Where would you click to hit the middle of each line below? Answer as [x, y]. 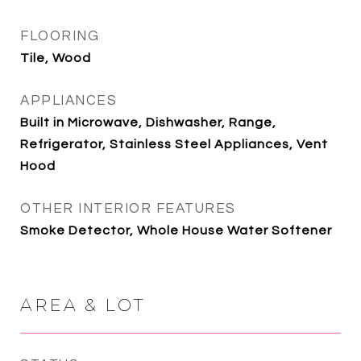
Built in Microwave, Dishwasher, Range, [148, 122]
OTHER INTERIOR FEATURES [128, 209]
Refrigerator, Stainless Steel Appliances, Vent [174, 144]
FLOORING [60, 36]
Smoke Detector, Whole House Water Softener [176, 230]
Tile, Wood [56, 58]
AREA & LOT [83, 305]
